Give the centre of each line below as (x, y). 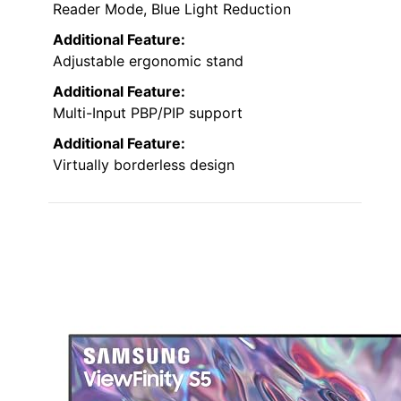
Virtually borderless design (144, 164)
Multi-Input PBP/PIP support (148, 112)
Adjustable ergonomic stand (148, 60)
